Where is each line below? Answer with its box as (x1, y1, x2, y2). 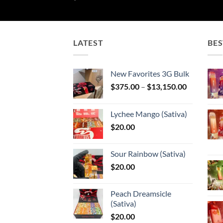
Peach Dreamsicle (111, 188, 171, 198)
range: (186, 91, 208, 101)
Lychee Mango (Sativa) (111, 109, 187, 118)
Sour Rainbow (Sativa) (111, 148, 186, 158)
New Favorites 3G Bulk (111, 68, 189, 78)
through (186, 112, 214, 122)
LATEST (73, 38, 104, 48)
